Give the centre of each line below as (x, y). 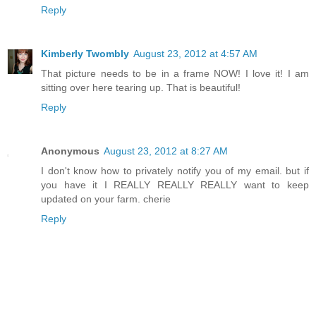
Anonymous (70, 151)
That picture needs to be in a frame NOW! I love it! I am (175, 74)
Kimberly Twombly (85, 54)
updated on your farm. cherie (106, 199)
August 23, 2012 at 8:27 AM (166, 151)
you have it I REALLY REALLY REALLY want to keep (175, 185)
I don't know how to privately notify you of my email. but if (175, 171)
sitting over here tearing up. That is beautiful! (141, 88)
